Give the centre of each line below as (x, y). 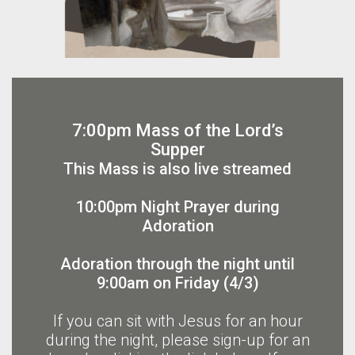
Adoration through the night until (177, 264)
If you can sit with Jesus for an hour (177, 321)
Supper (177, 150)
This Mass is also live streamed (177, 169)
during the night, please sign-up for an (177, 340)
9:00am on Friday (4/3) (177, 283)
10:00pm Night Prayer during (177, 207)
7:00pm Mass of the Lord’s (177, 131)
